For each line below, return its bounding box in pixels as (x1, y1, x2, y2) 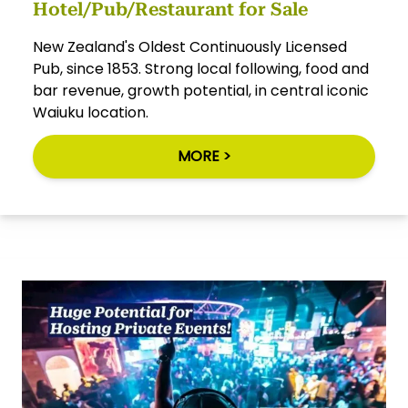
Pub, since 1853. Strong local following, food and (33, 57, 369, 79)
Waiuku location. (33, 101, 148, 123)
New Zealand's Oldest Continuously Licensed (33, 36, 347, 57)
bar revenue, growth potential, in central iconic (33, 79, 369, 101)
